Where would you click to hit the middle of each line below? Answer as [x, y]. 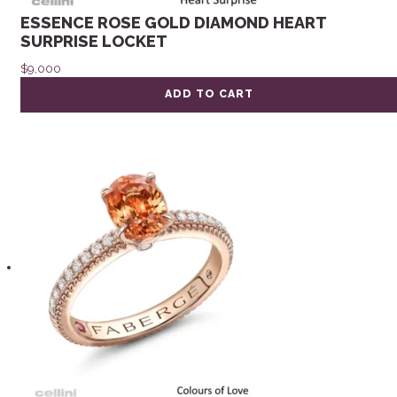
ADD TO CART [209, 94]
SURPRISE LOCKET [94, 42]
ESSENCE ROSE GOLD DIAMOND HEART [174, 23]
